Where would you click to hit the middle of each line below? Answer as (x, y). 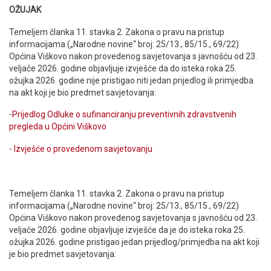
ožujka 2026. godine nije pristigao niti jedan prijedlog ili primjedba (131, 80)
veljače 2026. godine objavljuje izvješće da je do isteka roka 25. (127, 230)
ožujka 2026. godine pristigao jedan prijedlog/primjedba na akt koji (134, 242)
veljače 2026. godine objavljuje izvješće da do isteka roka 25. (123, 68)
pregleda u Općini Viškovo (58, 127)
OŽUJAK (25, 9)
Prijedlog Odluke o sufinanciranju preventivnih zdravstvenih (124, 115)
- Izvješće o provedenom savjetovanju (81, 149)
